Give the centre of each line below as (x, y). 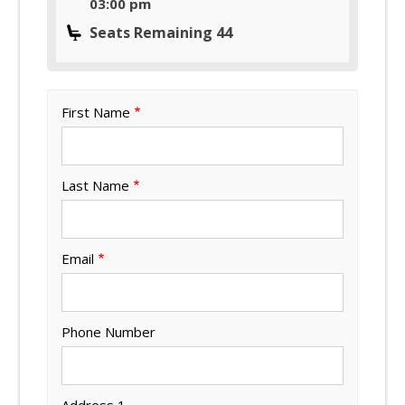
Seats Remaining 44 (161, 32)
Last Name (96, 185)
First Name (96, 112)
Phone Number (109, 331)
